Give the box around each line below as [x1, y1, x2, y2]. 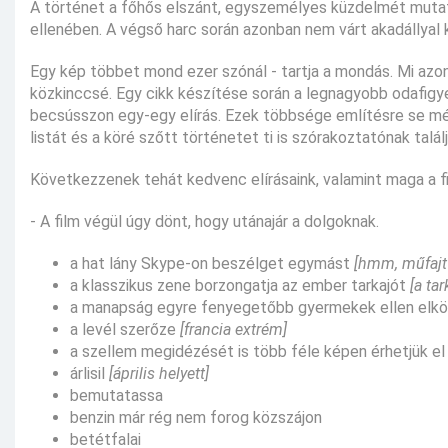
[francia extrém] [180, 319, 287, 339]
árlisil [70, 363, 109, 383]
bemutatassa [70, 385, 163, 405]
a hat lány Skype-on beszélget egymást [70, 253, 354, 273]
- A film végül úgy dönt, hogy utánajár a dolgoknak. [30, 211, 379, 231]
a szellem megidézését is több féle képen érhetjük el [70, 341, 445, 361]
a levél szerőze [70, 319, 180, 339]
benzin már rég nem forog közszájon [70, 407, 322, 427]
